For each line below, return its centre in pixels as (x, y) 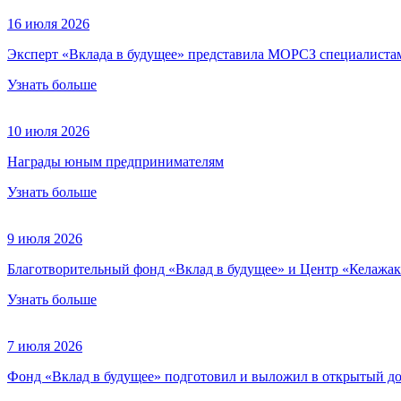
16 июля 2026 (48, 23)
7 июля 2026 (45, 346)
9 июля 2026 (45, 238)
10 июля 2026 (48, 131)
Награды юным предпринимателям (115, 161)
